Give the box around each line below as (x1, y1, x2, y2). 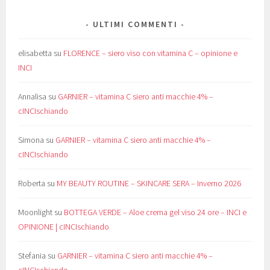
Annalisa (18, 90, 47, 102)
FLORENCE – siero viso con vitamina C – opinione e (63, 47, 238, 58)
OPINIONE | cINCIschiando (18, 221, 110, 232)
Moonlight (18, 206, 53, 218)
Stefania (18, 250, 46, 261)
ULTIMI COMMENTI (92, 18, 178, 30)
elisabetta (18, 47, 52, 58)
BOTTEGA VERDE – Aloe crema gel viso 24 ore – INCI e (64, 206, 247, 218)
